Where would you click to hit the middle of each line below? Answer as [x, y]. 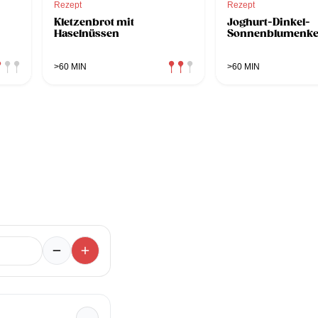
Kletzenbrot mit [94, 22]
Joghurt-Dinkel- [269, 22]
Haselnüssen [87, 33]
